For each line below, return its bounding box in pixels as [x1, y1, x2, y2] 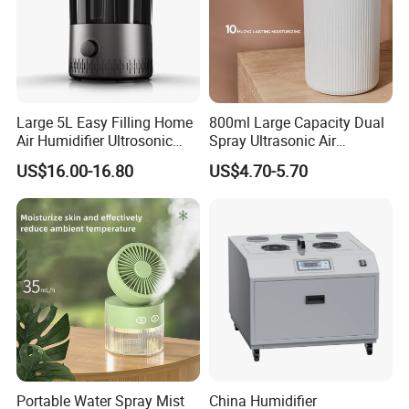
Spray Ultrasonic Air [208, 131, 336, 152]
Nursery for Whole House [16, 149, 177, 170]
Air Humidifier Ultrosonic [16, 131, 173, 152]
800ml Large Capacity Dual [208, 112, 384, 133]
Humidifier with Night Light [208, 149, 382, 170]
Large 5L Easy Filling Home [16, 112, 194, 133]
